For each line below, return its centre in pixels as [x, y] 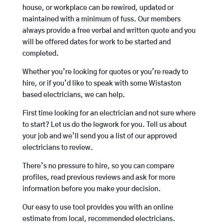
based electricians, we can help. [73, 95]
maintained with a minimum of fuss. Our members [101, 20]
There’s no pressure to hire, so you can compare [98, 167]
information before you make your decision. [91, 189]
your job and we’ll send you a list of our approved [99, 137]
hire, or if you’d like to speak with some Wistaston [102, 84]
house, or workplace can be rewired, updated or [98, 8]
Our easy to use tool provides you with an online [98, 208]
